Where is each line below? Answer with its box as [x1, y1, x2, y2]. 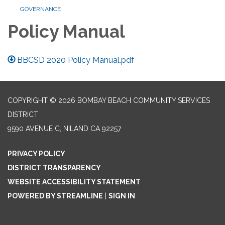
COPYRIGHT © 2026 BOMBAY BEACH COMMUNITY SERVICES [8, 96, 210, 104]
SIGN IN [108, 192, 135, 200]
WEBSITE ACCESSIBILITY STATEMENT [8, 178, 141, 186]
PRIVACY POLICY [8, 150, 65, 158]
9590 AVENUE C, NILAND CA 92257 [8, 125, 121, 133]
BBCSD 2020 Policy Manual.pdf [17, 55, 135, 65]
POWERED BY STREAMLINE [8, 192, 103, 200]
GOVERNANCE [20, 6, 61, 13]
